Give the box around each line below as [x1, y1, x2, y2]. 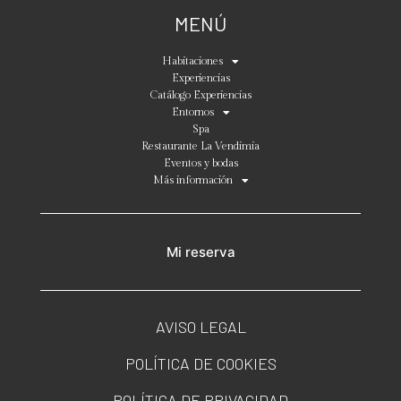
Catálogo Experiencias [149, 89, 252, 102]
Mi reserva [166, 243, 235, 261]
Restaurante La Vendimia [141, 140, 260, 153]
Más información [152, 174, 233, 187]
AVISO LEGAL [155, 317, 246, 337]
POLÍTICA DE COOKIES [124, 354, 277, 374]
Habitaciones [162, 55, 223, 68]
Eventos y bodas [163, 157, 238, 170]
